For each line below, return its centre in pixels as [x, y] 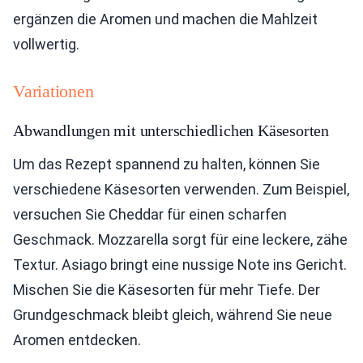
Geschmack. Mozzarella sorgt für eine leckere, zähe [180, 239]
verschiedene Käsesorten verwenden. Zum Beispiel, [181, 189]
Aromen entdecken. [77, 340]
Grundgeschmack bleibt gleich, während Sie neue [173, 315]
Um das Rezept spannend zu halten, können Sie [167, 164]
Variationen [53, 91]
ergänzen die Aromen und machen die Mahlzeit [165, 19]
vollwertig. [46, 44]
